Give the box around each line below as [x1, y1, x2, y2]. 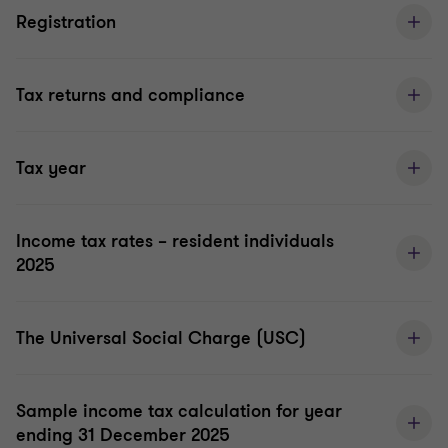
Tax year [16, 156, 86, 181]
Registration [16, 10, 116, 35]
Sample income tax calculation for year [16, 399, 342, 424]
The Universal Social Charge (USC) [16, 326, 306, 351]
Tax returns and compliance [16, 83, 245, 108]
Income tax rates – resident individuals [16, 229, 334, 254]
